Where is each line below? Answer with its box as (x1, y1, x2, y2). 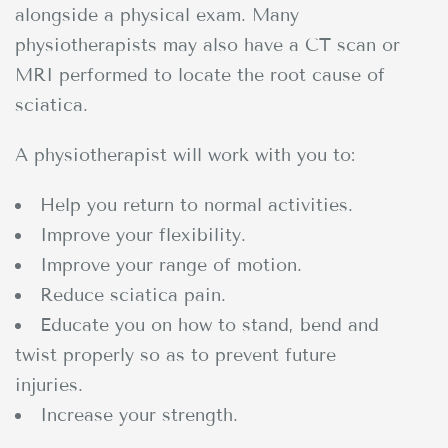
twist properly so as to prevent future (15, 343, 336, 366)
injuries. (15, 373, 83, 396)
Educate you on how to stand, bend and (40, 313, 379, 336)
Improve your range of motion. (40, 253, 302, 276)
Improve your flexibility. (40, 223, 246, 246)
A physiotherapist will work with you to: (15, 143, 355, 166)
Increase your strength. (40, 403, 238, 426)
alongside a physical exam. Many (15, 3, 299, 26)
